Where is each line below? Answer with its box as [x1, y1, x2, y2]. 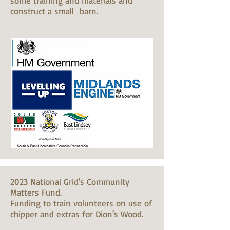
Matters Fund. [10, 187, 62, 198]
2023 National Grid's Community [10, 176, 129, 187]
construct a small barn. [10, 6, 98, 16]
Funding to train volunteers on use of [10, 198, 152, 208]
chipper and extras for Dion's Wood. [10, 208, 143, 219]
